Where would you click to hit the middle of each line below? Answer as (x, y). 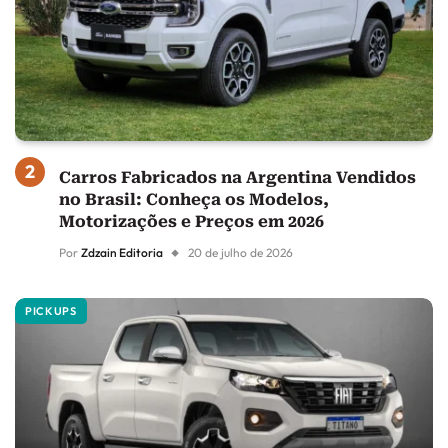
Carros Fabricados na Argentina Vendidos (237, 178)
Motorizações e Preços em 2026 (191, 222)
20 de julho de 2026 (240, 253)
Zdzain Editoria (122, 253)
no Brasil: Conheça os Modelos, (194, 200)
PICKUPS (51, 311)
